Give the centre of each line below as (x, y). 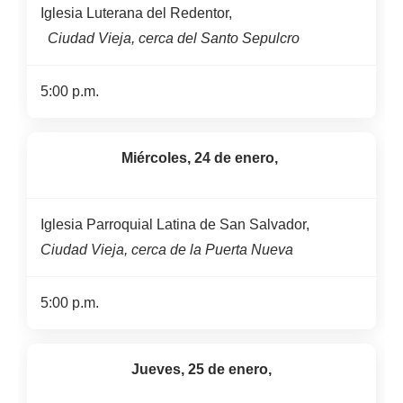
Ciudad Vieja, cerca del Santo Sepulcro (170, 38)
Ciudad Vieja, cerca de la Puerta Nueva (167, 250)
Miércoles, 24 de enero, (201, 158)
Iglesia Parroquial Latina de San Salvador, (175, 224)
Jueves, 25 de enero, (201, 369)
